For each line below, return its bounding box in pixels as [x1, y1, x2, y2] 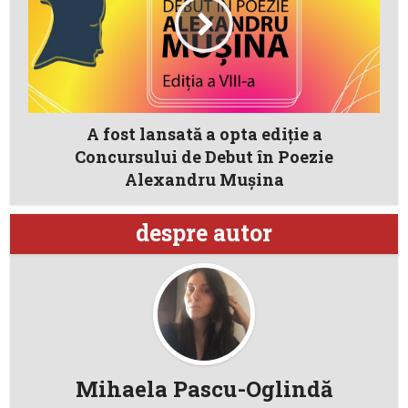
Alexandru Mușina [124, 168, 284, 190]
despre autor [136, 217, 272, 248]
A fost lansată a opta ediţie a [86, 122, 322, 145]
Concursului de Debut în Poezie [75, 145, 333, 168]
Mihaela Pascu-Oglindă [75, 373, 333, 403]
